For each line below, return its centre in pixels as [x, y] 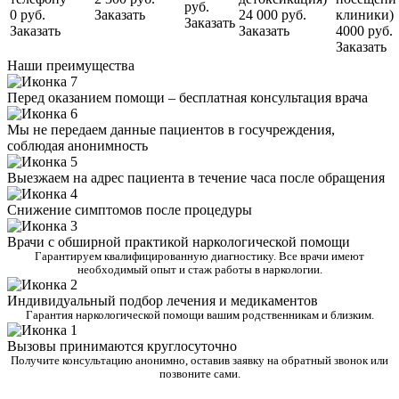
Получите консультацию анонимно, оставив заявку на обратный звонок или [199, 361]
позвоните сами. [199, 375]
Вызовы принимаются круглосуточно [122, 346]
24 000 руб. [273, 15]
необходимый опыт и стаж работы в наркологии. [199, 270]
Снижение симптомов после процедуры [130, 210]
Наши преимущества [71, 66]
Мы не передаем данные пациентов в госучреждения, [171, 130]
